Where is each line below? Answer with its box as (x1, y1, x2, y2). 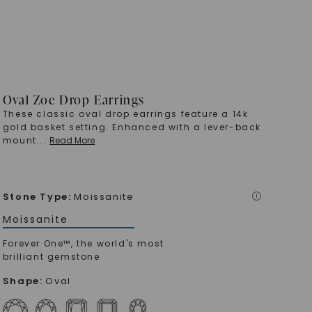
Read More (49, 134, 95, 146)
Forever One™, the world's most (2, 237, 164, 249)
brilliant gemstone (2, 251, 100, 263)
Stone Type (2, 190, 68, 203)
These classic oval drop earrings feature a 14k (2, 108, 249, 120)
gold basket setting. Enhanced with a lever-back (2, 121, 262, 133)
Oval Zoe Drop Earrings (2, 91, 146, 108)
